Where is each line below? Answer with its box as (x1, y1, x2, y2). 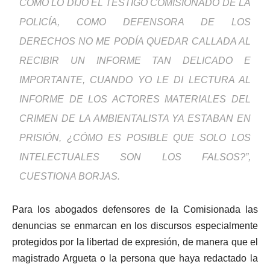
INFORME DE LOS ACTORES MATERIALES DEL (19, 94, 251, 105)
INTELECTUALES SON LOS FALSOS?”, (19, 152, 251, 163)
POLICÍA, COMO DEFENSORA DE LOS (19, 17, 251, 28)
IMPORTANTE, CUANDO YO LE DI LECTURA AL (19, 75, 251, 86)
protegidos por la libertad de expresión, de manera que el (12, 237, 258, 248)
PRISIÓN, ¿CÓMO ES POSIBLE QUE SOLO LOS (19, 133, 251, 143)
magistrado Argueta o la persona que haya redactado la (12, 253, 258, 264)
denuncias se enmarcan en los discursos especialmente (12, 221, 258, 231)
